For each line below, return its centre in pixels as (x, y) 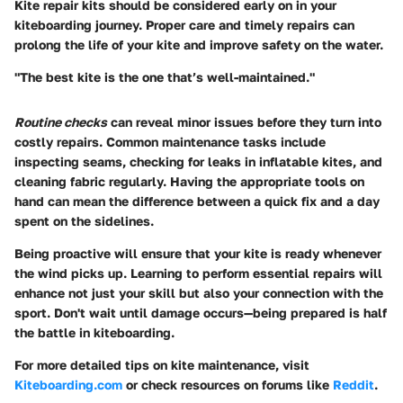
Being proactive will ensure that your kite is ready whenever (198, 253)
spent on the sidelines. (84, 220)
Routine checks (61, 121)
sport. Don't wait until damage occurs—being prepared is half (201, 312)
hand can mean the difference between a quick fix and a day (197, 201)
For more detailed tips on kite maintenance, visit (162, 364)
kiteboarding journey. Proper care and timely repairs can (184, 24)
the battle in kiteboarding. (94, 332)
